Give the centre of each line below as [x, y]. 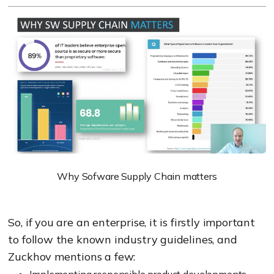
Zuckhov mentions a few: [72, 256]
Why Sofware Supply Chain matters [137, 176]
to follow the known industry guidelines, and [123, 239]
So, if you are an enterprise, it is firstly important [131, 222]
